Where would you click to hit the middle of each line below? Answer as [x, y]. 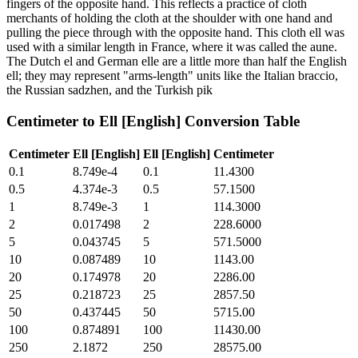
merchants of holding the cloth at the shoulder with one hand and [169, 18]
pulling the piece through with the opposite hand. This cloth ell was [175, 32]
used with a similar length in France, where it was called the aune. [172, 46]
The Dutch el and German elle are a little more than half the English [177, 61]
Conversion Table [240, 121]
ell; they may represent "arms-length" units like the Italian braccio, [172, 75]
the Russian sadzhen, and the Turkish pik [109, 89]
